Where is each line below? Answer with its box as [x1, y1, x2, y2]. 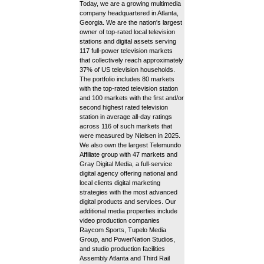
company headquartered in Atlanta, [80, 9, 179, 17]
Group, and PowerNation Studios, [80, 236, 175, 243]
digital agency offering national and [80, 170, 177, 177]
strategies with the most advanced [80, 189, 177, 196]
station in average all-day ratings [80, 113, 172, 121]
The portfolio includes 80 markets [80, 75, 174, 83]
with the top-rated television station [80, 85, 178, 93]
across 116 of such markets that [80, 123, 172, 130]
